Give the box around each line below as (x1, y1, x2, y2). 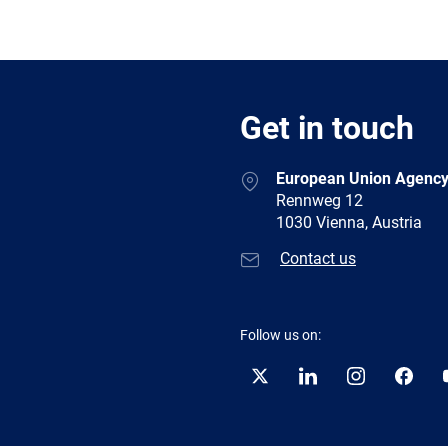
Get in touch (240, 108, 414, 147)
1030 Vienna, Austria (276, 212, 422, 232)
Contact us (280, 248, 356, 268)
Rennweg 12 (276, 190, 363, 210)
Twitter (250, 375, 299, 395)
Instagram (346, 375, 418, 395)
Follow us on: (240, 326, 321, 343)
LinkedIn (298, 375, 358, 395)
